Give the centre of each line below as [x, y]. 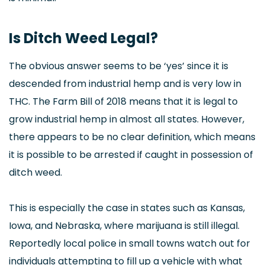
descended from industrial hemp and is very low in [125, 84]
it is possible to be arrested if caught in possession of [131, 155]
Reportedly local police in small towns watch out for [130, 243]
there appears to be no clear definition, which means [132, 137]
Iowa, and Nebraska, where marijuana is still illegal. [124, 226]
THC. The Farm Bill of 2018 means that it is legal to [123, 101]
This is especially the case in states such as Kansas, [127, 208]
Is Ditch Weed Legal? [83, 38]
